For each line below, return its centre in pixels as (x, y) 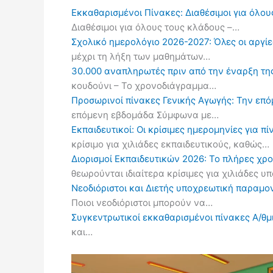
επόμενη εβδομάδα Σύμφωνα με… (145, 115)
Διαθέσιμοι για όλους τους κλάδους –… (155, 27)
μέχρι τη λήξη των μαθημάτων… (141, 56)
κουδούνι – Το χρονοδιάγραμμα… (144, 86)
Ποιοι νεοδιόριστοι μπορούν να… (142, 203)
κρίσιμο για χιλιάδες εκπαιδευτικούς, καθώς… (170, 144)
